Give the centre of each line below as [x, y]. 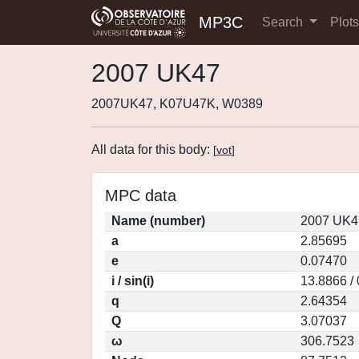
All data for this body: [152, 149]
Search [284, 22]
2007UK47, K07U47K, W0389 [177, 104]
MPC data [141, 196]
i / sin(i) [133, 281]
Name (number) [158, 221]
